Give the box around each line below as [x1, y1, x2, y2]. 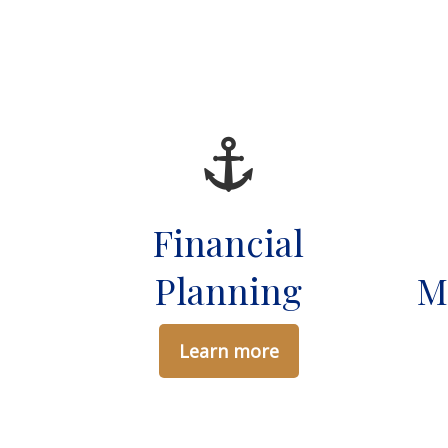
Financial [153, 217, 305, 266]
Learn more [178, 338, 279, 363]
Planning [155, 265, 303, 314]
